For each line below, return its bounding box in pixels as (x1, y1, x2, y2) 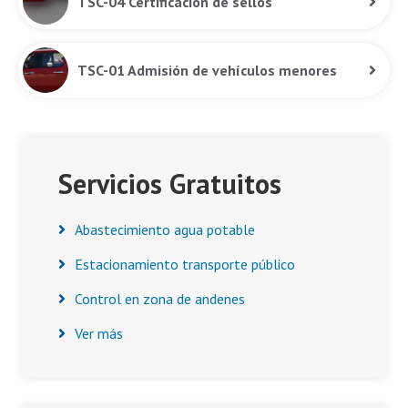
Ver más (75, 324, 123, 342)
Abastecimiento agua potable (75, 220, 255, 239)
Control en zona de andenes (75, 290, 245, 308)
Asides (21, 138, 97, 173)
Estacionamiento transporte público (75, 255, 295, 273)
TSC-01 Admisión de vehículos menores (77, 61, 337, 79)
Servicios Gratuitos (58, 166, 281, 201)
